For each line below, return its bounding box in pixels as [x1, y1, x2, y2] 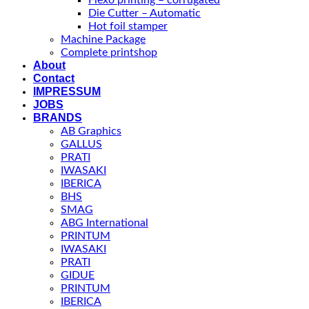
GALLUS [61, 139, 102, 150]
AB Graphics [61, 126, 121, 137]
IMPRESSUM [33, 86, 101, 98]
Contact [33, 72, 74, 85]
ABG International [61, 217, 148, 229]
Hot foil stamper [88, 21, 168, 32]
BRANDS [33, 112, 82, 124]
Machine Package [61, 34, 146, 46]
